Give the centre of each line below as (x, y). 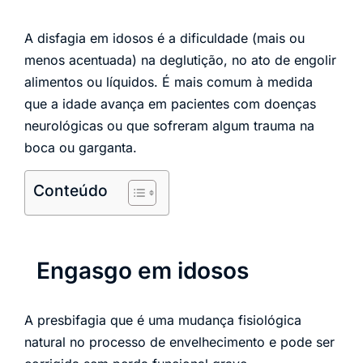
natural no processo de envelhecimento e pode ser (179, 342)
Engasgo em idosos (143, 271)
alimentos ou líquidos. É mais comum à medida (169, 82)
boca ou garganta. (81, 147)
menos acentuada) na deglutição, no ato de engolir (180, 60)
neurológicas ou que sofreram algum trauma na (169, 126)
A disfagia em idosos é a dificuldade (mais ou (164, 38)
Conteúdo (70, 191)
